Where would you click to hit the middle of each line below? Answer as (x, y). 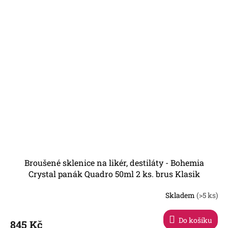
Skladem (181, 195)
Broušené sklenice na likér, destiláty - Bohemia (114, 163)
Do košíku (195, 220)
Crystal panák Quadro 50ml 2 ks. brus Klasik (114, 174)
